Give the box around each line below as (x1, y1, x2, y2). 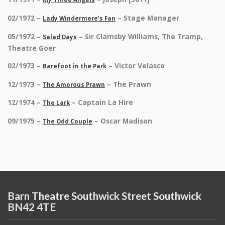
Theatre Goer (8, 43, 56, 53)
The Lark (43, 99, 70, 107)
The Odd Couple (43, 118, 92, 125)
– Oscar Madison (94, 116, 152, 126)
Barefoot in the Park (43, 62, 106, 70)
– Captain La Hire (72, 97, 133, 107)
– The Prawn (107, 79, 151, 89)
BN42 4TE (8, 200, 56, 213)
